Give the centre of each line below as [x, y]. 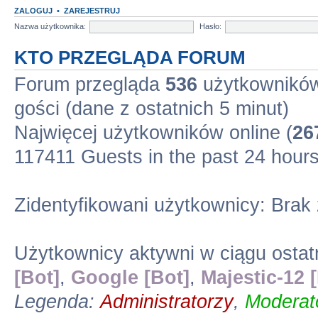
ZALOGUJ [33, 11]
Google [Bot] [130, 278]
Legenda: [57, 302]
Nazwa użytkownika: [50, 26]
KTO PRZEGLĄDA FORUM [130, 57]
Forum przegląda [90, 84]
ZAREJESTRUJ [92, 11]
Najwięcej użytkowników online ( [153, 133]
